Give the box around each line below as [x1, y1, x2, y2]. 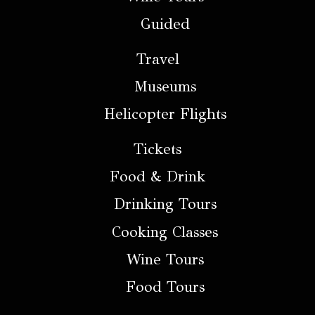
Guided [140, 15, 190, 34]
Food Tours [125, 277, 205, 296]
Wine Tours [126, 250, 204, 269]
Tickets [134, 140, 181, 159]
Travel [136, 49, 179, 68]
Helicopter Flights [103, 105, 226, 124]
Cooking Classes [112, 222, 218, 241]
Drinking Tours [113, 195, 217, 214]
